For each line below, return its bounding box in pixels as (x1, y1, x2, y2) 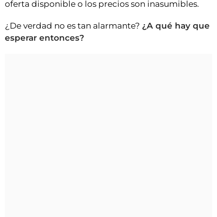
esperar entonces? (5, 32, 84, 43)
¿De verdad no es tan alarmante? (5, 20, 142, 31)
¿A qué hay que (142, 20, 210, 31)
